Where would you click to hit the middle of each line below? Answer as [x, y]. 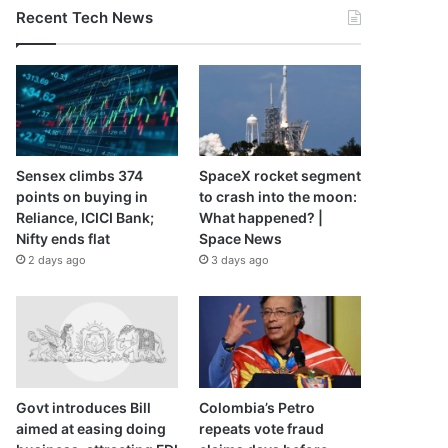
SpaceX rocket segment [279, 176]
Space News [240, 239]
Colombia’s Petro [256, 407]
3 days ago [239, 260]
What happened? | [260, 218]
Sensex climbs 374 [79, 176]
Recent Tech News [84, 17]
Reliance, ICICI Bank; [85, 218]
